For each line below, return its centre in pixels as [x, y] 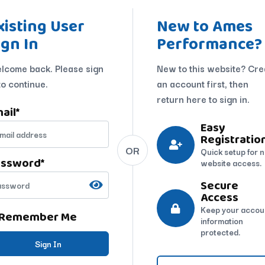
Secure [219, 185]
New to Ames [204, 26]
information [222, 221]
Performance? [209, 43]
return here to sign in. [203, 98]
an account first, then [202, 83]
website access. [231, 163]
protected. [220, 232]
